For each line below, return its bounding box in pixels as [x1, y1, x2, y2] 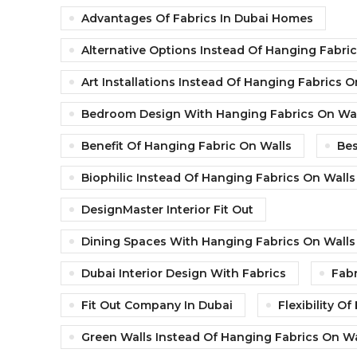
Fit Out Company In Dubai [81, 298, 233, 313]
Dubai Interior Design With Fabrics [81, 266, 286, 281]
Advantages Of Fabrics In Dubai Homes [81, 11, 313, 26]
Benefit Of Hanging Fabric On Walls [81, 139, 292, 154]
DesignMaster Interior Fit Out [81, 202, 253, 218]
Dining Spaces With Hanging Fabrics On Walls [81, 234, 355, 249]
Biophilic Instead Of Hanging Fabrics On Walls [81, 171, 355, 186]
